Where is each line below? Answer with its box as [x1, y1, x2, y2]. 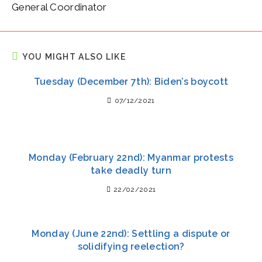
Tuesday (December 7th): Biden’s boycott [33, 76, 229, 87]
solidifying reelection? [77, 241, 185, 252]
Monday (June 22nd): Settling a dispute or [32, 228, 230, 239]
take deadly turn [91, 165, 171, 176]
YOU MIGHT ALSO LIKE [22, 52, 126, 61]
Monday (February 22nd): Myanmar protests [29, 152, 233, 163]
